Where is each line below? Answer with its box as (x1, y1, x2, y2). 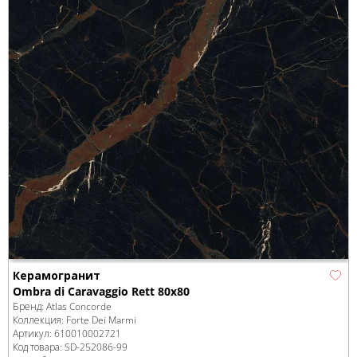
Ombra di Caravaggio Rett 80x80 (13, 284, 190, 300)
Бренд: (13, 300, 46, 314)
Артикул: (13, 327, 54, 341)
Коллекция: (13, 313, 66, 328)
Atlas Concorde (46, 300, 112, 314)
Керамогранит (13, 268, 100, 284)
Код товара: (13, 340, 65, 355)
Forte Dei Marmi (66, 313, 136, 328)
